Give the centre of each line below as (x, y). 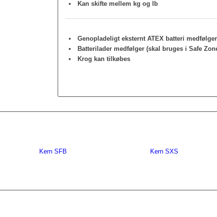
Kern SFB (53, 152)
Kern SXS (164, 152)
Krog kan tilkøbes (104, 59)
